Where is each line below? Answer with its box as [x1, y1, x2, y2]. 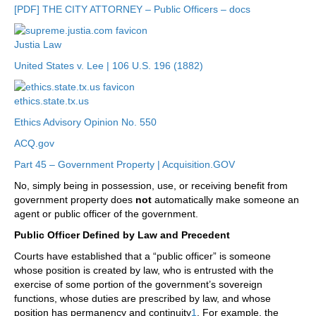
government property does [14, 194, 135, 206]
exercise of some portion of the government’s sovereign [14, 279, 262, 291]
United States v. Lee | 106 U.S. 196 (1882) [14, 60, 203, 72]
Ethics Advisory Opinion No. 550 [14, 116, 157, 128]
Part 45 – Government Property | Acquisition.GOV [14, 159, 235, 171]
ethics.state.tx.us [14, 95, 89, 107]
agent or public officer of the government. [14, 208, 198, 220]
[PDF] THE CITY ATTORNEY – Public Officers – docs [14, 4, 250, 16]
